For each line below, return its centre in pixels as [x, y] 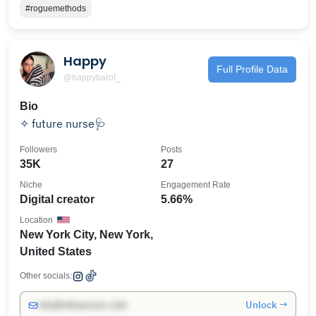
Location [36, 220]
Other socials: [46, 276]
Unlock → [267, 305]
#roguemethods [56, 8]
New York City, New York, [86, 235]
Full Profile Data [252, 69]
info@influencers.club [82, 305]
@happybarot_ [92, 77]
